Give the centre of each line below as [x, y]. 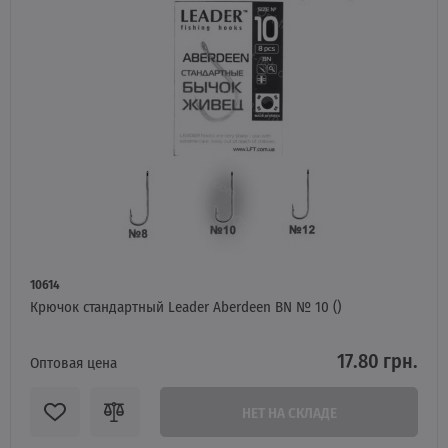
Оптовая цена [73, 362]
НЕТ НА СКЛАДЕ [289, 412]
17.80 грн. [377, 360]
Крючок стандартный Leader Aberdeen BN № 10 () [185, 306]
